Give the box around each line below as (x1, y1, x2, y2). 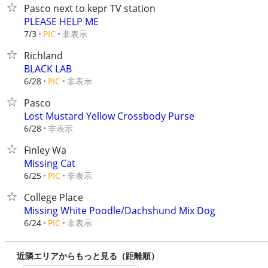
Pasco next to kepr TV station (24, 2, 156, 15)
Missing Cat (24, 157, 75, 170)
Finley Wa (24, 144, 66, 157)
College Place (24, 191, 83, 204)
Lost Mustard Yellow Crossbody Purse (24, 109, 194, 123)
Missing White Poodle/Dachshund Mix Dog (24, 204, 215, 217)
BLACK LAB (24, 62, 72, 75)
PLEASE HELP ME (24, 15, 99, 28)
